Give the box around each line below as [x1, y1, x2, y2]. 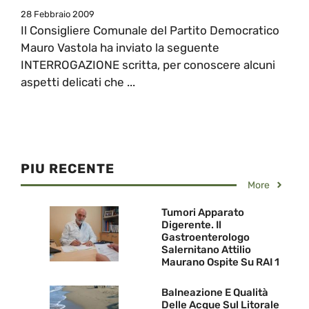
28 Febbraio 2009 [21, 8, 94, 19]
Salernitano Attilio [161, 243, 251, 256]
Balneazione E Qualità [161, 286, 268, 299]
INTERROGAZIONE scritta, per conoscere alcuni [21, 57, 275, 72]
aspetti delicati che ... [21, 74, 135, 89]
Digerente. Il [161, 218, 221, 231]
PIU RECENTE [21, 160, 114, 177]
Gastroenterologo [161, 230, 250, 243]
